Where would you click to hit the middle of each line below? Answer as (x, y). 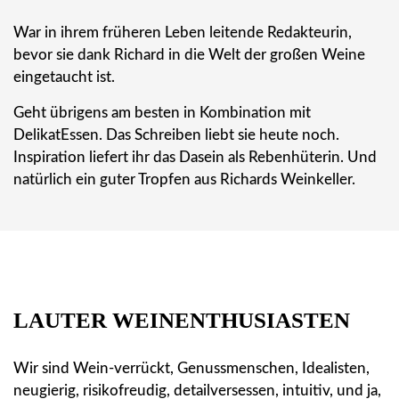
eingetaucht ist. (64, 77)
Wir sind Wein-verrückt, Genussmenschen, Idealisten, (191, 369)
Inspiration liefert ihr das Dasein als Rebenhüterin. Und (195, 158)
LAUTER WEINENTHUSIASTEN (182, 321)
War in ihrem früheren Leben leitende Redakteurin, (183, 33)
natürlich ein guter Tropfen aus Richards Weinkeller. (184, 180)
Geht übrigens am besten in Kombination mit (162, 113)
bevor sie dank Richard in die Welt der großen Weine (189, 55)
